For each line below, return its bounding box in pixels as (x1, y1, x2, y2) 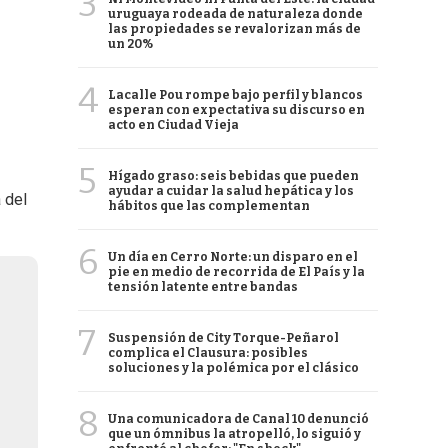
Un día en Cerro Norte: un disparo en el (108, 250, 358, 264)
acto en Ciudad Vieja (108, 118, 239, 132)
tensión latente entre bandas (108, 280, 298, 294)
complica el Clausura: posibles (108, 346, 308, 360)
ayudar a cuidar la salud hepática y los (108, 184, 354, 198)
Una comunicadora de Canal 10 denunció (108, 412, 369, 426)
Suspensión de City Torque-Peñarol (108, 331, 339, 345)
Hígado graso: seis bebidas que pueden (108, 169, 359, 183)
